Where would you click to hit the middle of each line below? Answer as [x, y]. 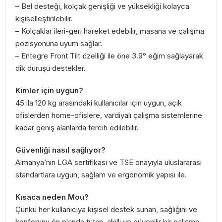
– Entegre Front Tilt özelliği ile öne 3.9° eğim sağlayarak [109, 55]
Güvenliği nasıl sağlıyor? [60, 150]
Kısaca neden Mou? [52, 197]
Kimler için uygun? [49, 90]
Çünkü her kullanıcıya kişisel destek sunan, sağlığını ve [106, 209]
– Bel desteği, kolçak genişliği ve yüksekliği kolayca [102, 6]
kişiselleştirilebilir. [44, 18]
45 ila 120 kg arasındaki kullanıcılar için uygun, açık [99, 103]
